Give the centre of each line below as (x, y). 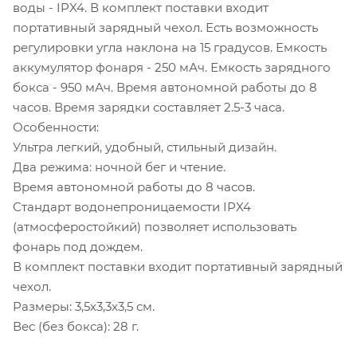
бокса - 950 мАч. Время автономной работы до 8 (165, 87)
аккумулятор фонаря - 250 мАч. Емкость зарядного (172, 67)
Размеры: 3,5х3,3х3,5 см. (84, 306)
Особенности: (56, 127)
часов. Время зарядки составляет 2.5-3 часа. (149, 107)
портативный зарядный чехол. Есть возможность (165, 27)
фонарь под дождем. (78, 246)
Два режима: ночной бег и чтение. (119, 167)
